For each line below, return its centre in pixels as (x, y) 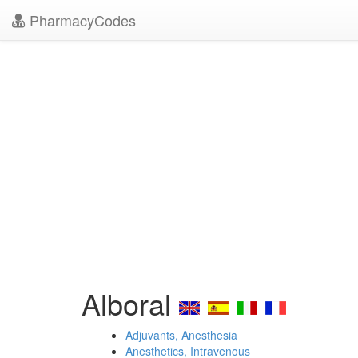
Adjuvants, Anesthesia (181, 335)
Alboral (130, 303)
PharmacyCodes (81, 20)
